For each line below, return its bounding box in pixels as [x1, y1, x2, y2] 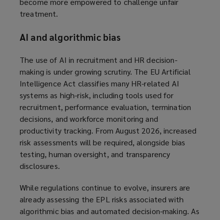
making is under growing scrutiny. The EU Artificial [20, 66, 191, 77]
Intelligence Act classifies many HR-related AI [20, 78, 179, 89]
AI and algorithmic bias [20, 31, 121, 43]
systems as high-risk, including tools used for [20, 90, 173, 101]
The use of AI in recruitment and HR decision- [20, 55, 177, 65]
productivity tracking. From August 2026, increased [20, 125, 197, 136]
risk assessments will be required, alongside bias [20, 137, 186, 148]
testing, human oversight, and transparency [20, 149, 170, 160]
